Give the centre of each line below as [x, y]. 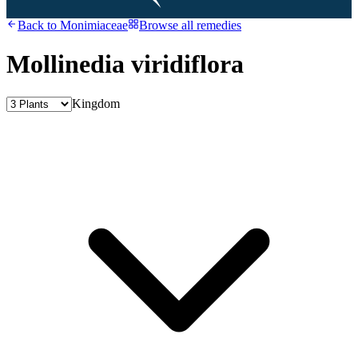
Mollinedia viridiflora [125, 64]
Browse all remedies [190, 25]
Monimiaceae [94, 25]
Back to [39, 25]
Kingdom [96, 103]
